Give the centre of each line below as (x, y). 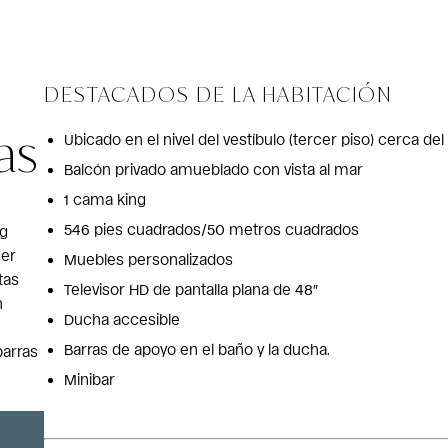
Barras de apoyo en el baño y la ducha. (196, 348)
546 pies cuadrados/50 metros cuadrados (211, 228)
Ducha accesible (121, 318)
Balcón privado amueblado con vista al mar (213, 168)
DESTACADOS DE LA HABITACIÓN (218, 92)
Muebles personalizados (148, 258)
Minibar (89, 378)
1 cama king (104, 198)
